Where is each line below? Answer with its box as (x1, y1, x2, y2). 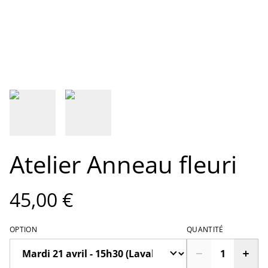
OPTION (10, 224, 37, 234)
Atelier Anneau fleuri (10, 148, 237, 181)
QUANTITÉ (187, 224, 224, 234)
